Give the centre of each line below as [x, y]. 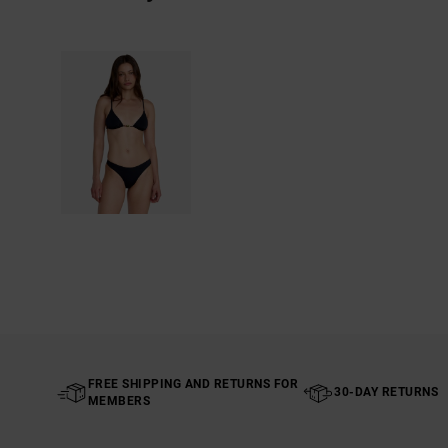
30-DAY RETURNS [386, 392]
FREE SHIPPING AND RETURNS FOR [193, 383]
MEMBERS [119, 400]
